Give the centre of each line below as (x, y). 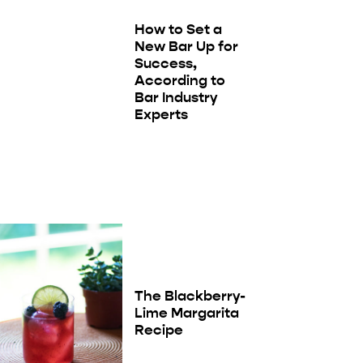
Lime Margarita (186, 312)
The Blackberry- (190, 295)
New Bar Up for (186, 46)
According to (179, 80)
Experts (161, 114)
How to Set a (178, 29)
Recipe (158, 329)
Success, (165, 63)
